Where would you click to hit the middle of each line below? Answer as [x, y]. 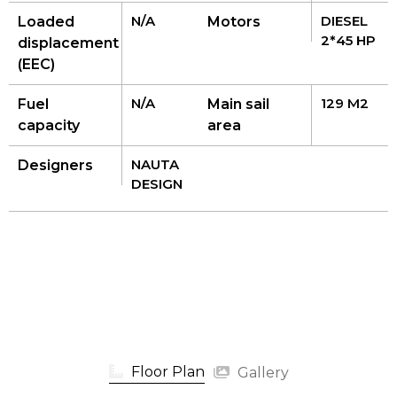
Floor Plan [166, 372]
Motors [234, 22]
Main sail [238, 105]
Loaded [46, 22]
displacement [68, 43]
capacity [49, 126]
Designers [55, 166]
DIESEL [345, 21]
